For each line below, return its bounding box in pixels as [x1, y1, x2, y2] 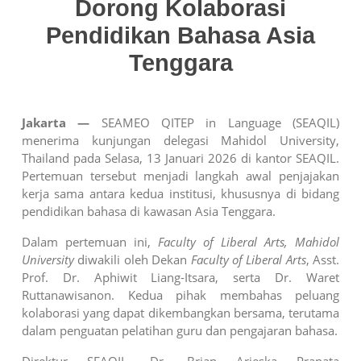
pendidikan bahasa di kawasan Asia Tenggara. [22, 202, 276, 219]
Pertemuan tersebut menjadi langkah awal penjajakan [22, 167, 339, 184]
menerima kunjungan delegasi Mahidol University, [22, 131, 339, 148]
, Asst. [305, 251, 339, 268]
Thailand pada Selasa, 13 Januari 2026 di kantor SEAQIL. [22, 149, 339, 166]
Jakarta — [22, 114, 90, 131]
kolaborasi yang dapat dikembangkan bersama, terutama [22, 304, 339, 321]
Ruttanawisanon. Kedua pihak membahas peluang [22, 286, 339, 303]
